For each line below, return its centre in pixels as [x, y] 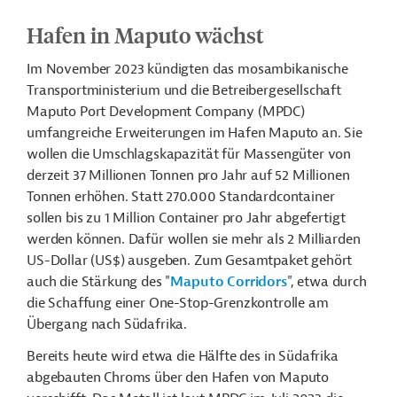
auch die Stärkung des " [99, 282]
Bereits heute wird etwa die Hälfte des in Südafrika [183, 356]
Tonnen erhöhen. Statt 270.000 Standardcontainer [181, 197]
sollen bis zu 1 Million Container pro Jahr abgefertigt [186, 218]
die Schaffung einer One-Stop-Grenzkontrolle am [178, 303]
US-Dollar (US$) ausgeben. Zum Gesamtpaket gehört [190, 261]
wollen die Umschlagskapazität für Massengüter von [189, 154]
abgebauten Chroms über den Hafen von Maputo [178, 378]
